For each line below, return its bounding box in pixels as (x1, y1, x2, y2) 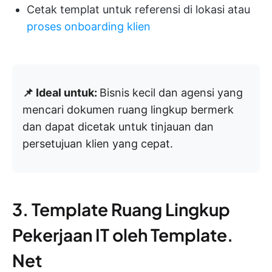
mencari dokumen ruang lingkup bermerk (22, 103, 234, 117)
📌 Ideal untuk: (22, 86, 100, 100)
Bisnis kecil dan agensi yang (100, 86, 243, 100)
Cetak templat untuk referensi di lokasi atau (27, 3, 250, 16)
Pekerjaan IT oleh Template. (12, 224, 233, 246)
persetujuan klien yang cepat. (22, 137, 173, 151)
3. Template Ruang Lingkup (12, 199, 230, 220)
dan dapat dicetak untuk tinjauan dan (22, 120, 214, 134)
